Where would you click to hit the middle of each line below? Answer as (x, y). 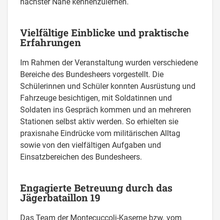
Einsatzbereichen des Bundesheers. (81, 157)
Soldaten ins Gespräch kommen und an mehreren (106, 110)
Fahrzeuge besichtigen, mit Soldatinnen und (96, 98)
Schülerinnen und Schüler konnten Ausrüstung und (108, 86)
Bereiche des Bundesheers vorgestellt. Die (92, 74)
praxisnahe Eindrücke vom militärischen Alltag (100, 133)
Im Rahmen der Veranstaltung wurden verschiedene (109, 62)
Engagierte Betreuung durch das (96, 187)
